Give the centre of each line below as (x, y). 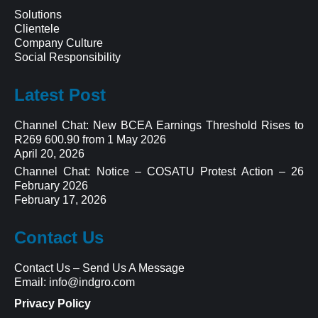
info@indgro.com (92, 282)
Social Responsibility (67, 57)
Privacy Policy (53, 303)
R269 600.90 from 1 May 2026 (90, 139)
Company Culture (59, 43)
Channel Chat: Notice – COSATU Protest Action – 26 (159, 171)
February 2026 (51, 185)
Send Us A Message (133, 268)
